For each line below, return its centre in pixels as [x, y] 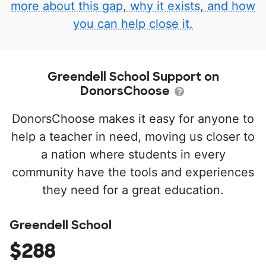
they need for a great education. [133, 190]
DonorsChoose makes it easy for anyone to [133, 119]
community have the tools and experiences [133, 172]
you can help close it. [133, 24]
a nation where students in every [133, 155]
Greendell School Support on [133, 77]
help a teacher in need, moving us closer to [133, 137]
